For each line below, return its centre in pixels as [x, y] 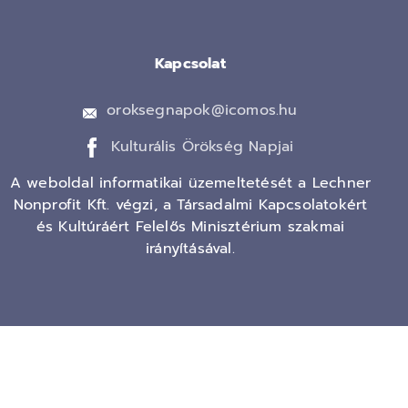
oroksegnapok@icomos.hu [202, 111]
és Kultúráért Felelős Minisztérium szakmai [190, 227]
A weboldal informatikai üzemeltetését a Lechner [190, 184]
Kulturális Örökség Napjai [202, 147]
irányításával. [190, 249]
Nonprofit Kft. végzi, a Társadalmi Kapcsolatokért [190, 205]
